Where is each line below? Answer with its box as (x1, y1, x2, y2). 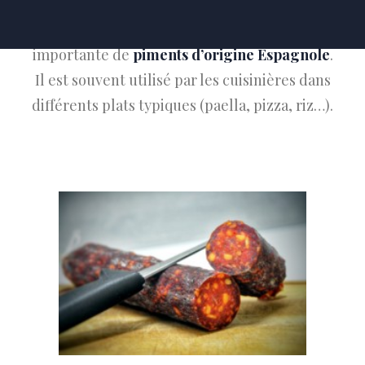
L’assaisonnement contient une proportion (39, 20, 326, 39)
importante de (32, 45, 133, 64)
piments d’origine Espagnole (132, 45, 330, 64)
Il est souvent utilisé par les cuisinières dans (34, 70, 331, 90)
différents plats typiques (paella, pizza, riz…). (32, 95, 333, 115)
